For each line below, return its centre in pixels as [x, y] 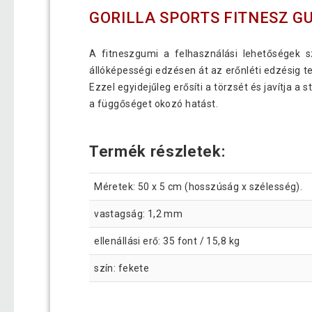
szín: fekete [122, 268]
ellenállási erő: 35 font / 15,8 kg [167, 241]
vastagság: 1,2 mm [139, 213]
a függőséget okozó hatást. [154, 104]
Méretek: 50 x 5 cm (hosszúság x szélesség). [198, 186]
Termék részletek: [157, 152]
